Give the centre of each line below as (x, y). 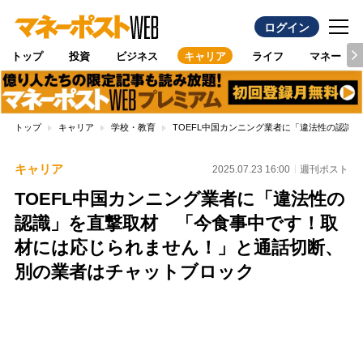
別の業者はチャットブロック (134, 272)
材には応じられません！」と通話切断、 (178, 248)
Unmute (147, 326)
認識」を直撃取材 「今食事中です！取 (176, 224)
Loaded (201, 309)
